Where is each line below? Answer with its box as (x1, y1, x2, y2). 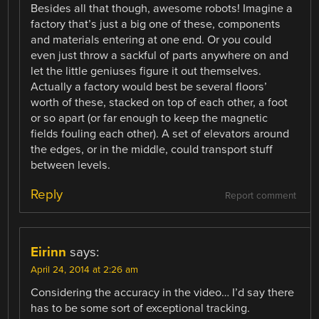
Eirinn (31, 244, 67, 261)
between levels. (31, 158, 111, 173)
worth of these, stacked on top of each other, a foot (31, 95, 288, 110)
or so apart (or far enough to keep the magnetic (31, 111, 268, 126)
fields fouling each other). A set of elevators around (31, 127, 290, 142)
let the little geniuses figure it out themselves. (31, 64, 262, 79)
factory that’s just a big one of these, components (31, 17, 281, 32)
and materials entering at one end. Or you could (31, 33, 272, 48)
